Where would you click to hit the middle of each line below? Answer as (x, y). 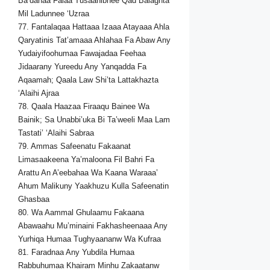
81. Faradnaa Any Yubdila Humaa (76, 253)
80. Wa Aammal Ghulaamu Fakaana (81, 213)
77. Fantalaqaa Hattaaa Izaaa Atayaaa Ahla (94, 27)
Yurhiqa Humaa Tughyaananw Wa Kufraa (89, 239)
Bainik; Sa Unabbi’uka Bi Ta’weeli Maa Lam (94, 120)
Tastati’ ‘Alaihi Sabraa (56, 133)
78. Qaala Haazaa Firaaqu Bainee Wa (84, 107)
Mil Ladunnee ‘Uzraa (54, 14)
